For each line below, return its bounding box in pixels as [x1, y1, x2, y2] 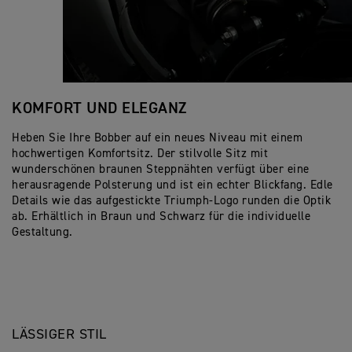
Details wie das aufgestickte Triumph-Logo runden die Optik [12, 195, 331, 207]
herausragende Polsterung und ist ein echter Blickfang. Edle [12, 179, 333, 192]
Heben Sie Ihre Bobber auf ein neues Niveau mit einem [12, 132, 302, 145]
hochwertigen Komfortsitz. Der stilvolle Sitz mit [12, 148, 268, 160]
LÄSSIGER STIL [12, 328, 107, 343]
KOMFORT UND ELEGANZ [12, 101, 187, 117]
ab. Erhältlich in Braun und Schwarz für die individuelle [12, 211, 310, 223]
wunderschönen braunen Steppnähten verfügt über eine [12, 163, 310, 176]
